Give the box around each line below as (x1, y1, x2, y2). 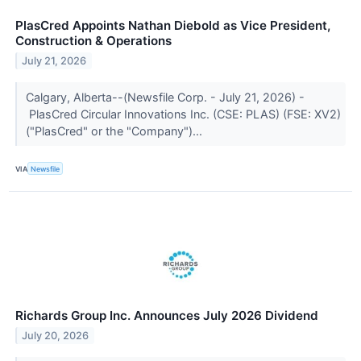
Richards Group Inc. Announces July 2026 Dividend (15, 308, 318, 324)
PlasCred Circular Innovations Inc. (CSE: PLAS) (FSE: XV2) (25, 107, 341, 122)
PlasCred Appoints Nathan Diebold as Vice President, (15, 18, 330, 34)
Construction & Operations (15, 33, 172, 49)
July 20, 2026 (22, 330, 89, 342)
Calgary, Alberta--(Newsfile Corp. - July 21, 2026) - (25, 90, 305, 105)
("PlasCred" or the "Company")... (25, 124, 205, 139)
